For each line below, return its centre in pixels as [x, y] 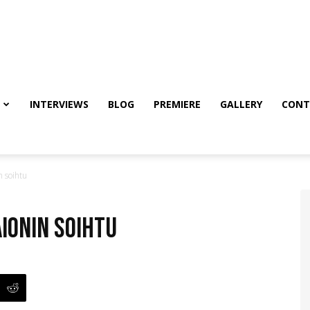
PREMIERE [177, 104]
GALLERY [241, 104]
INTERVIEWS [59, 104]
